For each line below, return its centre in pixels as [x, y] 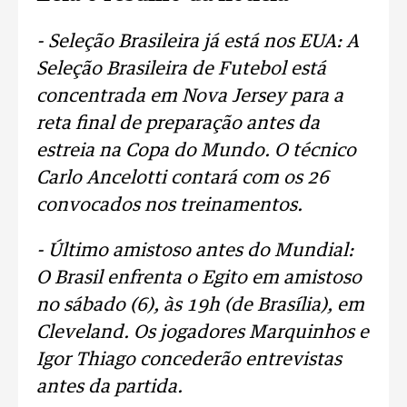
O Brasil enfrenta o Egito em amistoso [199, 278]
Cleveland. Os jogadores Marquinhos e [203, 333]
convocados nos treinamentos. [169, 205]
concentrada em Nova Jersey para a [190, 96]
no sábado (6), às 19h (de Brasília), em [200, 305]
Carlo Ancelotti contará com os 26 [183, 178]
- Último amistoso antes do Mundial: [195, 251]
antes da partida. [109, 387]
